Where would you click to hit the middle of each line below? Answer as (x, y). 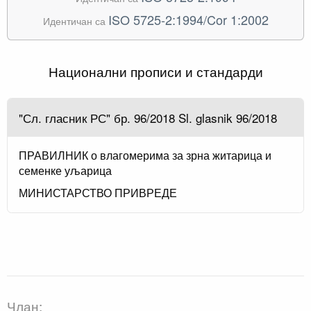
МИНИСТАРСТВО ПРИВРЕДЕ (98, 192)
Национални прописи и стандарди (155, 71)
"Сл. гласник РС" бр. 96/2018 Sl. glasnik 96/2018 (148, 117)
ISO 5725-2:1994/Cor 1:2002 (188, 19)
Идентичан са (75, 20)
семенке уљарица (65, 170)
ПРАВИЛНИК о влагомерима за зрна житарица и (145, 155)
